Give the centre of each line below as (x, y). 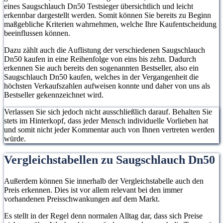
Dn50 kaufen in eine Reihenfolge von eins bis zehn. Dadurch (100, 59)
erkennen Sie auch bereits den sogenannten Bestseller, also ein (101, 68)
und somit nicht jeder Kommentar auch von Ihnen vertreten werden (109, 130)
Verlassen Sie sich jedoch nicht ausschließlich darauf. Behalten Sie (108, 112)
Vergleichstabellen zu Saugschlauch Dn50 (110, 160)
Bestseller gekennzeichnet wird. (54, 95)
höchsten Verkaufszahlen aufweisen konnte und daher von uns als (107, 86)
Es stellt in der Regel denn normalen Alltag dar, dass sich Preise (103, 216)
